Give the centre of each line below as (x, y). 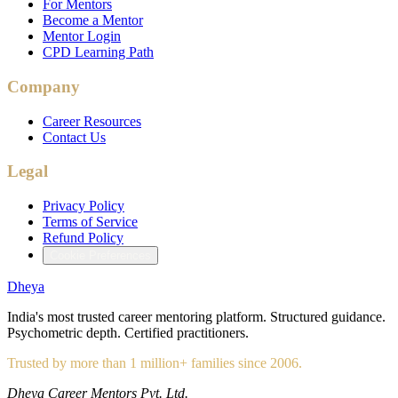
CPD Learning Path (98, 52)
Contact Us (74, 137)
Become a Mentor (93, 20)
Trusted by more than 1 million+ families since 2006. (155, 363)
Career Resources (92, 121)
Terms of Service (90, 222)
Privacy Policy (84, 206)
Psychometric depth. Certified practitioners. (128, 333)
